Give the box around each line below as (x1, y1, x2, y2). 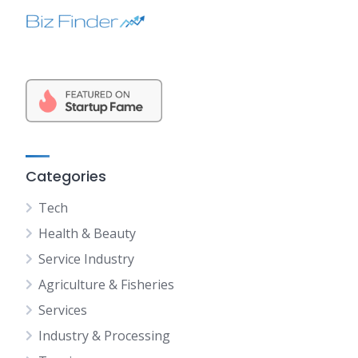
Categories (26, 166, 106, 187)
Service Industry (38, 250, 134, 268)
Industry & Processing (38, 327, 170, 345)
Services (38, 301, 87, 320)
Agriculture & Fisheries (38, 276, 174, 294)
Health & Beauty (38, 225, 136, 243)
